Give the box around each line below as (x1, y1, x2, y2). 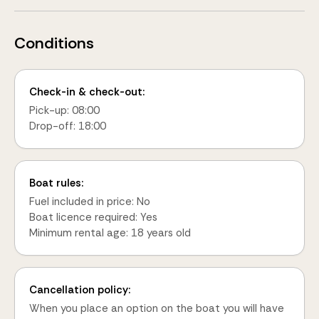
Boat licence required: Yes (29, 210, 157, 224)
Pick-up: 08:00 (29, 103, 100, 117)
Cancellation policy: (29, 283, 130, 297)
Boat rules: (29, 176, 83, 190)
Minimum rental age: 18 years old (29, 226, 191, 240)
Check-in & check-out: (29, 85, 145, 99)
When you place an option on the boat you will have (29, 301, 284, 315)
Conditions (14, 33, 94, 53)
